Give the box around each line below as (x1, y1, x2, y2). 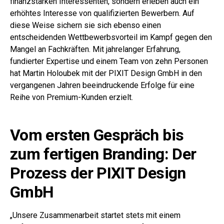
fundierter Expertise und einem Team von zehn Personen (10, 56, 208, 66)
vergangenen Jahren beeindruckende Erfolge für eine (10, 80, 194, 90)
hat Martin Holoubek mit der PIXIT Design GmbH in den (10, 68, 202, 78)
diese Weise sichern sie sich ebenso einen (10, 20, 161, 30)
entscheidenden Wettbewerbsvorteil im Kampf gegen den (10, 32, 212, 42)
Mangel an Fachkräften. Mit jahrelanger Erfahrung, (10, 44, 180, 54)
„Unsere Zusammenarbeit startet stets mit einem (10, 210, 180, 220)
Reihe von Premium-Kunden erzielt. (10, 92, 133, 102)
